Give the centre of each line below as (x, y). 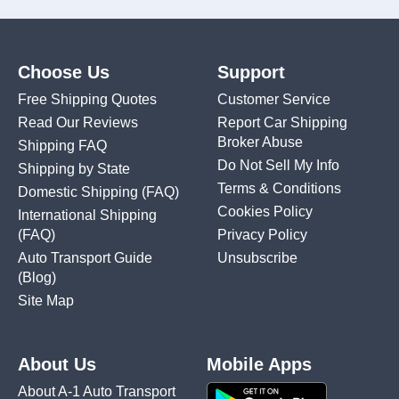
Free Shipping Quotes (87, 100)
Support (251, 73)
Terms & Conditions (279, 189)
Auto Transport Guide (85, 258)
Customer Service (274, 100)
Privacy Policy (262, 235)
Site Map (46, 301)
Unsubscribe (257, 258)
